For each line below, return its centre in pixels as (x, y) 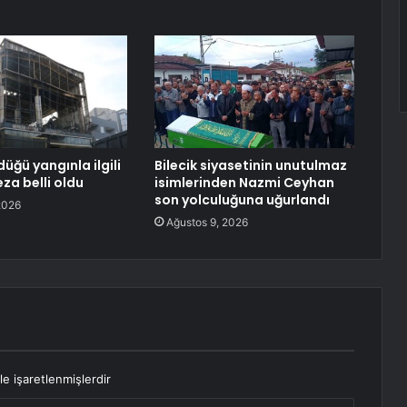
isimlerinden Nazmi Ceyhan (244, 183)
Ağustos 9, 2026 (207, 223)
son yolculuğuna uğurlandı (242, 200)
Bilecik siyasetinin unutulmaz (250, 166)
